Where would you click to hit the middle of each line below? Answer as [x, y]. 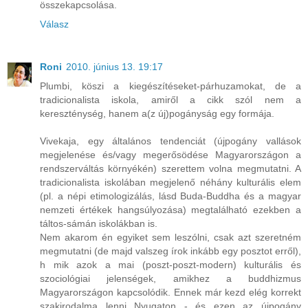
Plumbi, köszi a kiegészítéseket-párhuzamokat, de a [170, 86]
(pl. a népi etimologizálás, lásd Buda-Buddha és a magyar [170, 196]
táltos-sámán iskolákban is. [99, 223]
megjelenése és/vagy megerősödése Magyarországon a [170, 154]
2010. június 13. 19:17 [114, 66]
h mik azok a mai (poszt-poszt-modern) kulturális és [170, 264]
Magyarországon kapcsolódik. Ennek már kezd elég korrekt [170, 292]
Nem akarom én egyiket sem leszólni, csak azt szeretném [170, 237]
